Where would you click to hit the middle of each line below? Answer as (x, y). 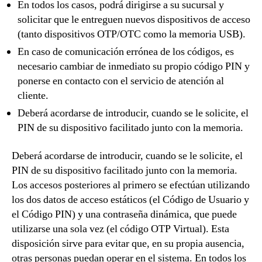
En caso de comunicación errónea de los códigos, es (126, 52)
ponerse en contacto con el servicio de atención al (121, 81)
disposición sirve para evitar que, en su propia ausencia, (128, 243)
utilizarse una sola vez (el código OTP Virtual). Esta (120, 229)
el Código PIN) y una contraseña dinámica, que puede (124, 214)
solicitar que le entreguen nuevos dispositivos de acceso (134, 20)
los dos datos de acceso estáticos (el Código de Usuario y (130, 199)
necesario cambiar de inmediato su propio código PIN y (134, 66)
